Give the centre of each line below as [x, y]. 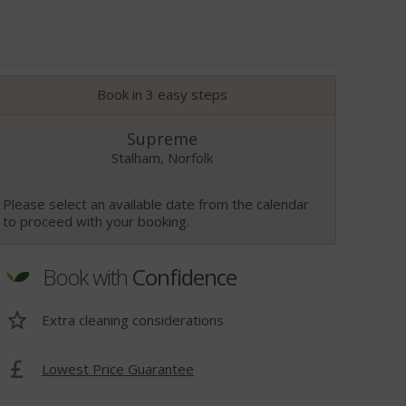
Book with [87, 276]
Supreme [162, 138]
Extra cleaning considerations [132, 319]
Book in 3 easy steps [162, 95]
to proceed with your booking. [96, 221]
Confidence [184, 276]
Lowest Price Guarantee [117, 368]
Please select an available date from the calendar [155, 203]
